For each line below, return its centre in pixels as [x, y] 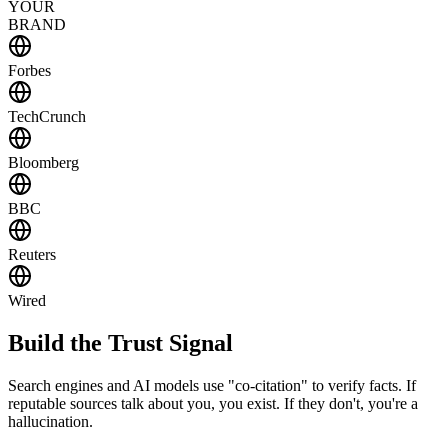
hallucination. [50, 421]
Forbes [29, 70]
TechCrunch [47, 116]
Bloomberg [43, 162]
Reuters [32, 254]
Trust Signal [170, 342]
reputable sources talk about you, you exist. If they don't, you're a [213, 403]
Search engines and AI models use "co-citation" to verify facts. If [212, 385]
